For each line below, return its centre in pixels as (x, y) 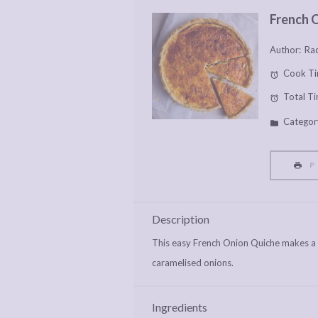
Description (181, 219)
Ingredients (180, 307)
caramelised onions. (193, 263)
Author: (285, 49)
